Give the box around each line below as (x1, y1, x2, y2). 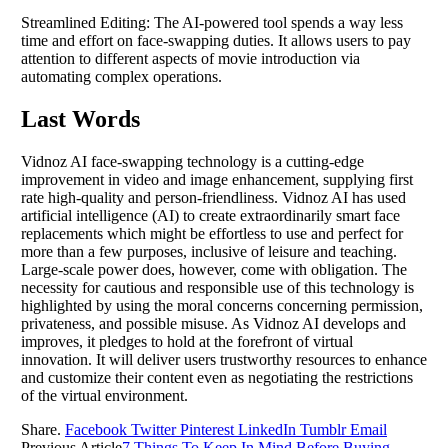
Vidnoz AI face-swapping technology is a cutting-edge (21, 152, 364, 170)
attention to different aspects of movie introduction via (21, 50, 360, 68)
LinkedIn (238, 420, 296, 438)
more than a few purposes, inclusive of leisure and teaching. (21, 242, 397, 260)
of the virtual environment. (21, 386, 188, 404)
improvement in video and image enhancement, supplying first (21, 170, 413, 188)
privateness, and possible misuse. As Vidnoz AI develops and (21, 314, 406, 332)
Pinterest (180, 420, 234, 438)
